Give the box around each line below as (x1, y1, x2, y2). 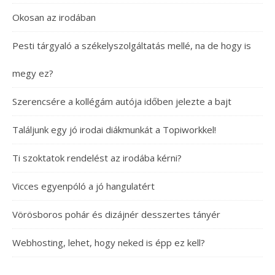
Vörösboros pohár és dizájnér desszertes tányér (12, 208, 220, 220)
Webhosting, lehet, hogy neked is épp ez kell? (12, 236, 205, 249)
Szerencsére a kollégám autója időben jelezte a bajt (12, 95, 231, 107)
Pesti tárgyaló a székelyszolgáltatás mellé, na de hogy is (12, 39, 251, 52)
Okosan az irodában (12, 11, 96, 23)
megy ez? (12, 67, 53, 79)
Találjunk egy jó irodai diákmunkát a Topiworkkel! (12, 123, 216, 136)
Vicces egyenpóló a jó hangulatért (12, 180, 155, 192)
